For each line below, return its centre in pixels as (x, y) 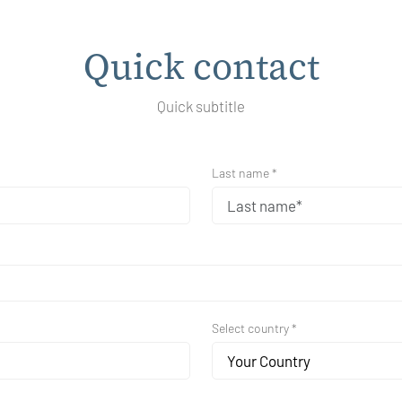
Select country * (254, 328)
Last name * (245, 173)
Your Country (269, 361)
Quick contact (201, 67)
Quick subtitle (201, 106)
